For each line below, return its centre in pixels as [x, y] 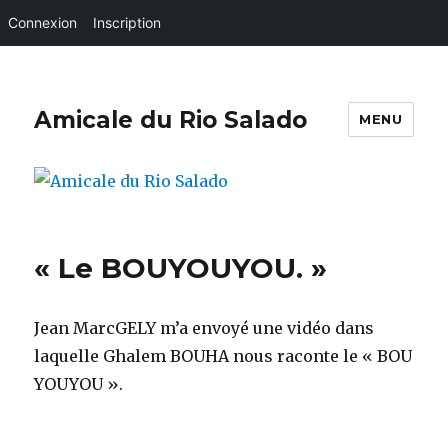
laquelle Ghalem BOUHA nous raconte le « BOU [223, 355]
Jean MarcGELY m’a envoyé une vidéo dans [204, 327]
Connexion [42, 22]
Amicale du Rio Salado [171, 119]
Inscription [127, 22]
